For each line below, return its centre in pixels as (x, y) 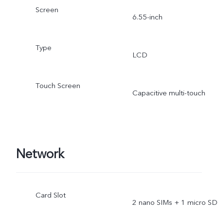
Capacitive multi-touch (169, 93)
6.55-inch (147, 17)
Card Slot (50, 195)
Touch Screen (58, 85)
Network (40, 154)
